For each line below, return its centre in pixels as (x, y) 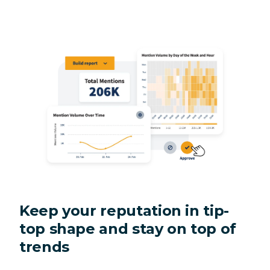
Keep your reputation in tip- (124, 211)
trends (44, 247)
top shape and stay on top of (128, 229)
